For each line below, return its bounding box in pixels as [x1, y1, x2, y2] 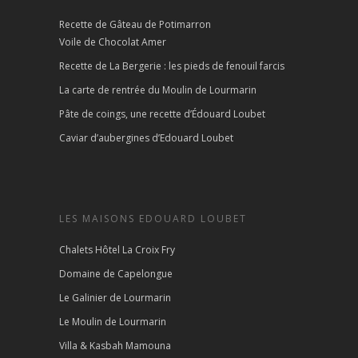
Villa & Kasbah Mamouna [59, 339, 171, 353]
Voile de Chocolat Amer [59, 35, 166, 50]
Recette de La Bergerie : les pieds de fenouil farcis [59, 59, 284, 74]
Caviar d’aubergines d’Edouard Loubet [59, 131, 233, 145]
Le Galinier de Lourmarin [59, 291, 171, 305]
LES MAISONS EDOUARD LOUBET [59, 212, 247, 226]
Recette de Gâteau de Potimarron [59, 18, 211, 32]
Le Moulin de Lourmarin [59, 315, 166, 329]
